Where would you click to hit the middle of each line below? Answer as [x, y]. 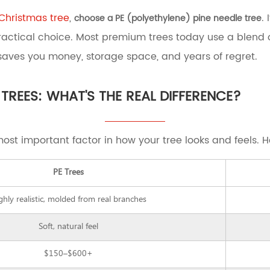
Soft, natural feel [68, 227]
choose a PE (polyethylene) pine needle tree [168, 18]
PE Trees [68, 173]
